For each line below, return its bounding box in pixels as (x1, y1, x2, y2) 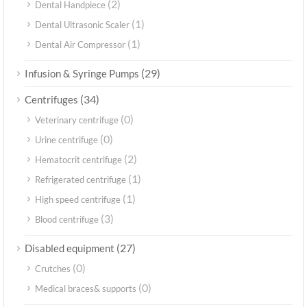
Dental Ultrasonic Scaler (35, 19, 130, 30)
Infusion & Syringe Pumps (25, 66, 139, 79)
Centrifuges (25, 93, 78, 106)
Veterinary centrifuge (35, 114, 119, 125)
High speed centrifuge (35, 193, 121, 205)
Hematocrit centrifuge (35, 153, 122, 165)
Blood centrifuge (35, 213, 99, 225)
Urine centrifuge (35, 134, 98, 145)
